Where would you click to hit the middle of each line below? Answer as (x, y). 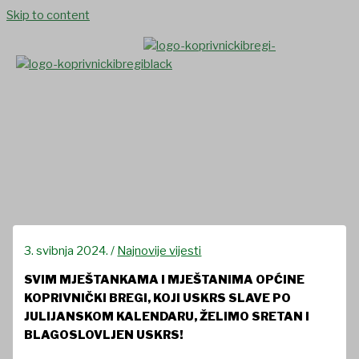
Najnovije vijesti (159, 250)
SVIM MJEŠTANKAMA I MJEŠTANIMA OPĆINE (165, 280)
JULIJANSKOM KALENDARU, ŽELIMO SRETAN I (167, 317)
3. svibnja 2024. (68, 250)
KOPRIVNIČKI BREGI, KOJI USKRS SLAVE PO (158, 298)
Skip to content (48, 15)
